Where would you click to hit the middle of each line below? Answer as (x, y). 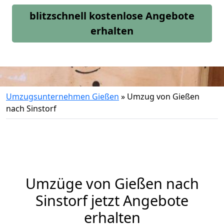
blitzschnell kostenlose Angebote (112, 16)
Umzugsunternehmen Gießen (62, 96)
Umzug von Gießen (163, 96)
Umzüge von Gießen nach (112, 183)
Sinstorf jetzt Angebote (112, 200)
